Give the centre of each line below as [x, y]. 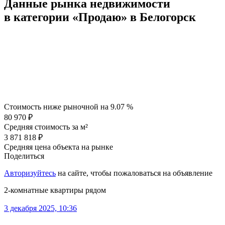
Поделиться [24, 156]
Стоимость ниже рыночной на [57, 106]
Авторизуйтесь [30, 173]
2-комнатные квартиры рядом [55, 190]
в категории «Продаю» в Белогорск [100, 17]
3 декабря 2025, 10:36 [40, 208]
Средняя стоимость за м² [46, 127]
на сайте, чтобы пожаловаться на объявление [135, 173]
